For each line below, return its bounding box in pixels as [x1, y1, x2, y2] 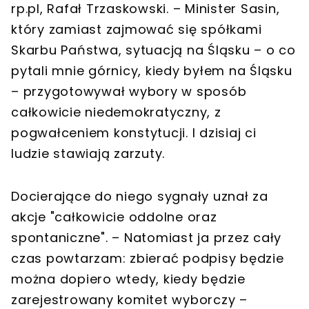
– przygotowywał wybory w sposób [11, 82, 247, 100]
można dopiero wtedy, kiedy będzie [11, 270, 246, 288]
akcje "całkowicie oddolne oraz [11, 208, 217, 226]
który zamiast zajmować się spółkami [11, 20, 262, 38]
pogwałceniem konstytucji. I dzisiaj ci [11, 123, 257, 141]
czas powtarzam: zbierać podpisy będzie [11, 249, 284, 267]
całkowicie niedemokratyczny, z [11, 103, 221, 121]
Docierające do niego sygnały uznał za [11, 187, 268, 205]
